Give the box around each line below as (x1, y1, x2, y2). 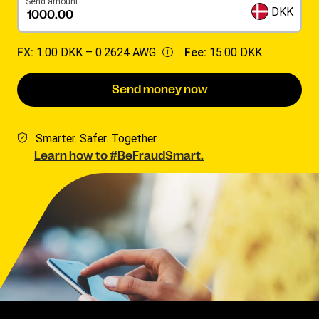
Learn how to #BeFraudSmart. (34, 150, 204, 162)
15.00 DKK (209, 45, 262, 59)
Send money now (111, 83, 208, 96)
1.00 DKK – (36, 45, 95, 59)
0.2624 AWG (95, 45, 156, 59)
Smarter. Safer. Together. (36, 131, 158, 145)
